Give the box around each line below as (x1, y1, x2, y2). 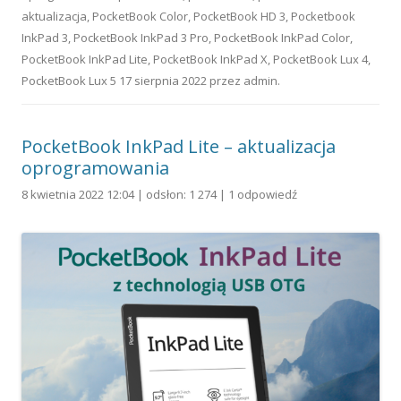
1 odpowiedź (228, 185, 297, 202)
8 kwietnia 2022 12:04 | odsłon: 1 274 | (21, 185, 228, 202)
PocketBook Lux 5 (21, 72, 116, 89)
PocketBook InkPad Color (214, 29, 350, 46)
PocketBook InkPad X (153, 50, 268, 67)
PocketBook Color (92, 7, 188, 24)
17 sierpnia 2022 (119, 72, 207, 89)
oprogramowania (21, 155, 169, 180)
